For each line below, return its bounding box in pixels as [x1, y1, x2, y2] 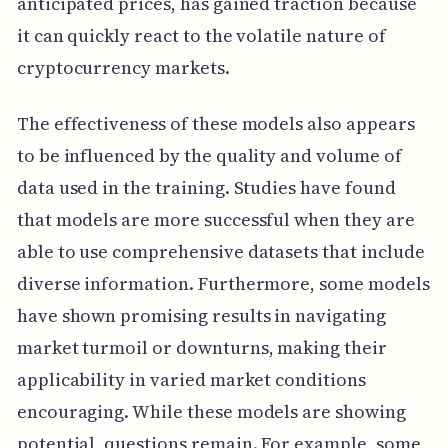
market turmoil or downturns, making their [16, 335, 387, 361]
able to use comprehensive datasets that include [16, 239, 425, 265]
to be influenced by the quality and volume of [16, 143, 402, 169]
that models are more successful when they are [16, 207, 415, 233]
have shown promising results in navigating [16, 303, 386, 329]
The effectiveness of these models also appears [16, 111, 415, 137]
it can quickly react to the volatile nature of [16, 23, 386, 49]
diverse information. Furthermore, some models [16, 271, 430, 297]
